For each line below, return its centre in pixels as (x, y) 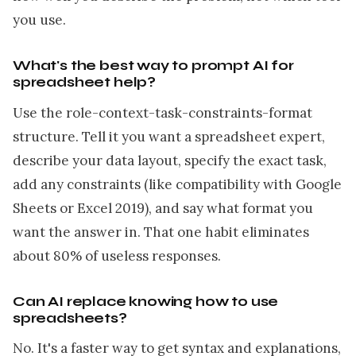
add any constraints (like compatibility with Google (177, 184)
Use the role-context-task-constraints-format (163, 112)
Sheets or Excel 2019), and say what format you (163, 208)
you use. (39, 19)
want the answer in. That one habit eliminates (161, 232)
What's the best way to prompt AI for (153, 65)
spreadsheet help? (85, 82)
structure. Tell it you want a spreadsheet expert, (169, 136)
